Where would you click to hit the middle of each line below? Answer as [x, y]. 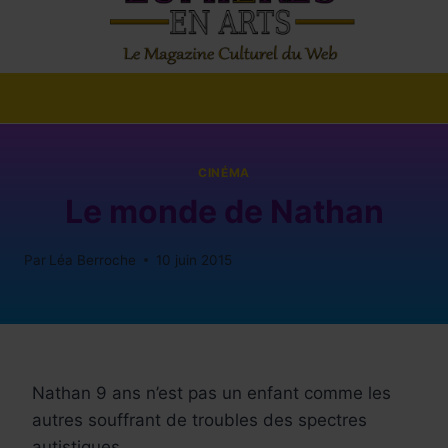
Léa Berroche [93, 259]
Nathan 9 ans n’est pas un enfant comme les [211, 392]
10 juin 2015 [194, 259]
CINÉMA [224, 173]
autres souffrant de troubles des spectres [199, 419]
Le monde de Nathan [224, 212]
